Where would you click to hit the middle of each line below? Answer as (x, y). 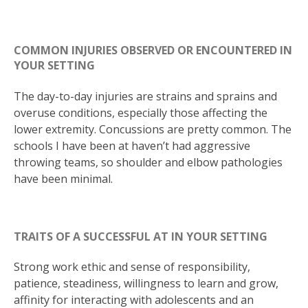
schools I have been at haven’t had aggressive (132, 145)
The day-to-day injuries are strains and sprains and (145, 96)
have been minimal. (63, 178)
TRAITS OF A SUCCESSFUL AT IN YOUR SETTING (141, 236)
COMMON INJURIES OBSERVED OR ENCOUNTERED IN (153, 51)
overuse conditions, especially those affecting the (141, 112)
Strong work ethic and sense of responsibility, (132, 267)
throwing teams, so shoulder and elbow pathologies (148, 162)
